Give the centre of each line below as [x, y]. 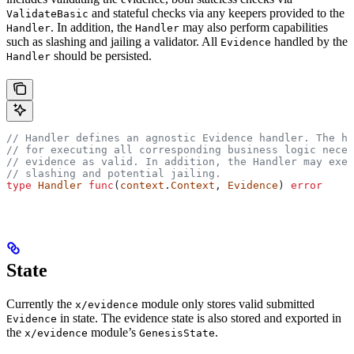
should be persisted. [101, 55]
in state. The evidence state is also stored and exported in [199, 318]
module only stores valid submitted [226, 303]
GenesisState [177, 333]
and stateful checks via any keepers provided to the [217, 13]
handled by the [309, 41]
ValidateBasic [47, 13]
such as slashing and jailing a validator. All [113, 41]
